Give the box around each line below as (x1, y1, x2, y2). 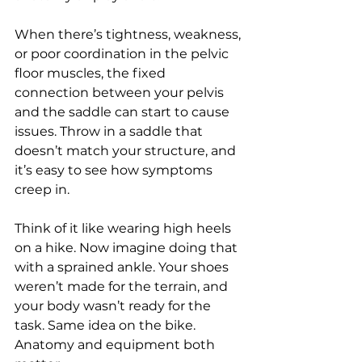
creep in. (15, 181, 69, 197)
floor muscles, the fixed (15, 65, 169, 81)
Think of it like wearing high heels (15, 220, 234, 236)
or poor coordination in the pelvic (15, 45, 232, 61)
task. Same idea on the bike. (15, 317, 199, 333)
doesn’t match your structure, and (15, 142, 239, 158)
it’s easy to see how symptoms (15, 162, 216, 178)
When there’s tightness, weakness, (15, 26, 244, 42)
